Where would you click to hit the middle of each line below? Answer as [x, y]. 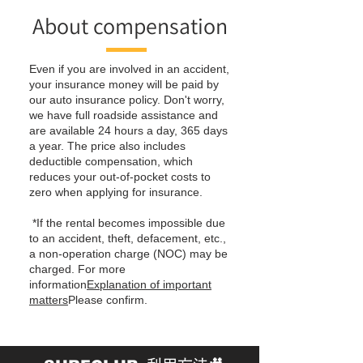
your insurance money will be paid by [124, 84]
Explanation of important [149, 284]
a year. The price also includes [107, 146]
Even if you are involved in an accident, [129, 69]
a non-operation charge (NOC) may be [128, 254]
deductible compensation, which [111, 161]
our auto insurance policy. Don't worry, [127, 100]
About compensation [130, 26]
